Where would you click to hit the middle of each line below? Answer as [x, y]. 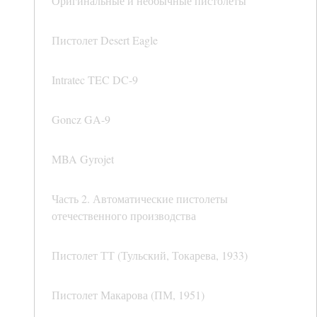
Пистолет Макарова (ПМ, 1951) [128, 295]
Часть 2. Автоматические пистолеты [140, 199]
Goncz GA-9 [81, 120]
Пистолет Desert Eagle [105, 40]
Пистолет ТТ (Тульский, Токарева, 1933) [150, 255]
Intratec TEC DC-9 [95, 80]
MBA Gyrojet [83, 159]
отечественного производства [124, 216]
